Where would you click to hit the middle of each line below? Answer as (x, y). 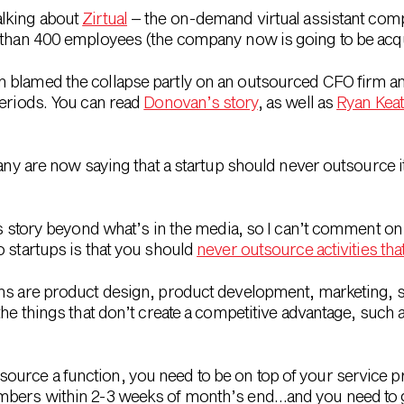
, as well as (297, 102)
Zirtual (105, 18)
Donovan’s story (201, 102)
